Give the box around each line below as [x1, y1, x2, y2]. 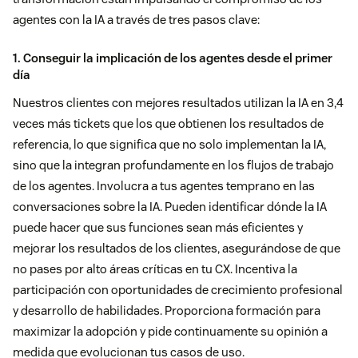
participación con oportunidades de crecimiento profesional [13, 282, 343, 298]
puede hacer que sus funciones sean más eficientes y [13, 220, 303, 236]
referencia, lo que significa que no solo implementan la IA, [13, 137, 326, 153]
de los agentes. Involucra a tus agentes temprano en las [13, 178, 315, 194]
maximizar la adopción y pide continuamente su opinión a [13, 324, 328, 340]
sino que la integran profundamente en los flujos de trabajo [13, 157, 334, 173]
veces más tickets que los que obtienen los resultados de [13, 116, 324, 132]
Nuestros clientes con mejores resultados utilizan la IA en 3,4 [13, 95, 344, 111]
